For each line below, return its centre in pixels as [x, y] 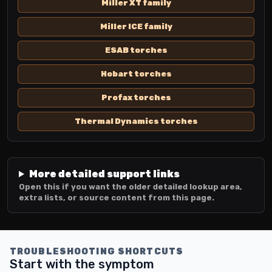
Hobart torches [136, 74]
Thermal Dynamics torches [136, 121]
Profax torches [136, 97]
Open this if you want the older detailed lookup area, [131, 187]
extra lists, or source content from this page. [117, 198]
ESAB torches [136, 50]
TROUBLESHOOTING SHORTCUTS [97, 252]
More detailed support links [104, 174]
